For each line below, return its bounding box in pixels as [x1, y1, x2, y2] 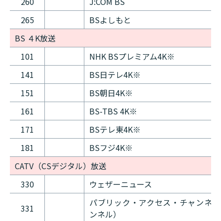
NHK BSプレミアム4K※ [89, 50, 175, 63]
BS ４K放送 [15, 32, 56, 44]
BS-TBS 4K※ [89, 105, 137, 117]
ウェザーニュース [89, 178, 152, 190]
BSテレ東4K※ [89, 123, 141, 136]
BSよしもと [89, 14, 131, 26]
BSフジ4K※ [89, 142, 133, 154]
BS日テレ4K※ [89, 69, 141, 81]
